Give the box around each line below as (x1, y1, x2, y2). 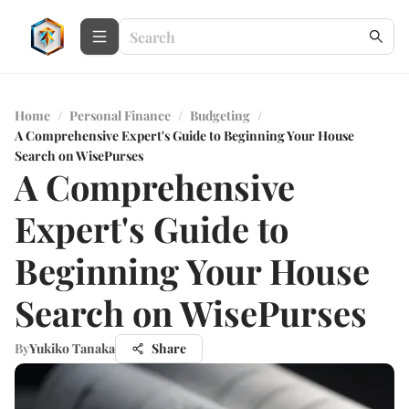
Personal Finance (69, 107, 171, 124)
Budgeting (190, 107, 250, 124)
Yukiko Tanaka (29, 340, 115, 357)
